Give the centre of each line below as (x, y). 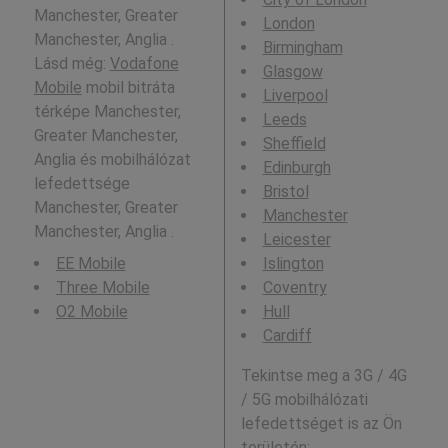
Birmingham (302, 47)
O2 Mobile (91, 311)
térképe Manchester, (107, 111)
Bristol (285, 191)
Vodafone (144, 63)
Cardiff (287, 335)
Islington (293, 263)
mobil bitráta (128, 87)
